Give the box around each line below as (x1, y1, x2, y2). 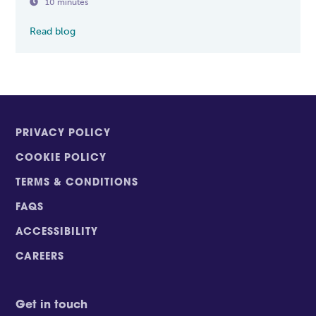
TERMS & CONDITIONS (16, 177, 139, 188)
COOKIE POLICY (16, 152, 107, 164)
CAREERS (16, 251, 65, 262)
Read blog (30, 25, 76, 37)
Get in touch (16, 299, 88, 311)
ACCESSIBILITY (16, 226, 99, 238)
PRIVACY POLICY (16, 128, 111, 139)
